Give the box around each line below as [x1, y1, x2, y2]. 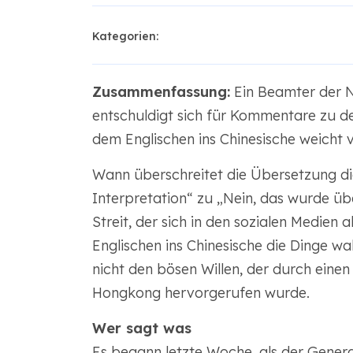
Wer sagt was [91, 319, 191, 337]
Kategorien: [91, 29, 158, 43]
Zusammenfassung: [91, 83, 230, 101]
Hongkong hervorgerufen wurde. [91, 284, 310, 302]
